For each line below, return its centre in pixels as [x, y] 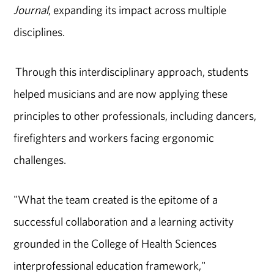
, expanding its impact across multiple [138, 10]
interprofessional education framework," [110, 265]
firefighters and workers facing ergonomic [114, 138]
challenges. [40, 160]
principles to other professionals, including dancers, [135, 116]
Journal [31, 10]
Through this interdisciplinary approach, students [131, 72]
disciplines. [39, 32]
